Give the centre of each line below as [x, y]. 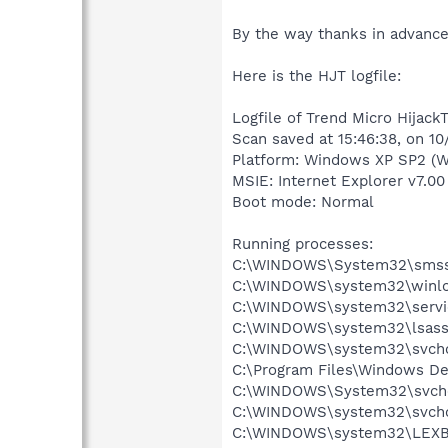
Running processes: [302, 243]
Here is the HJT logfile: [316, 75]
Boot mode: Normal [303, 201]
